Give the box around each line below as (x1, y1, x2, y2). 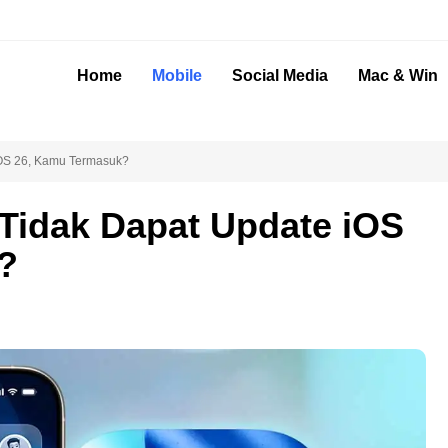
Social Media (232, 67, 328, 84)
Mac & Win (358, 67, 438, 84)
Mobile (152, 67, 202, 84)
